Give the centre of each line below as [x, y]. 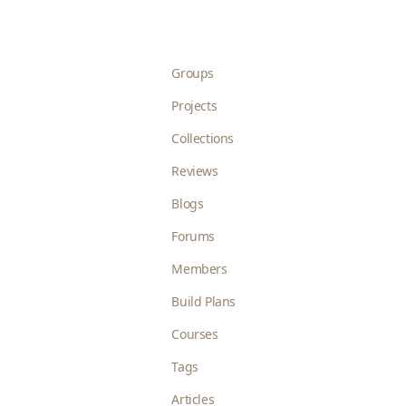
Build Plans [204, 301]
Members [199, 269]
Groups [193, 73]
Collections [203, 138]
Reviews [195, 171]
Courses [195, 334]
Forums [193, 236]
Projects [194, 106]
